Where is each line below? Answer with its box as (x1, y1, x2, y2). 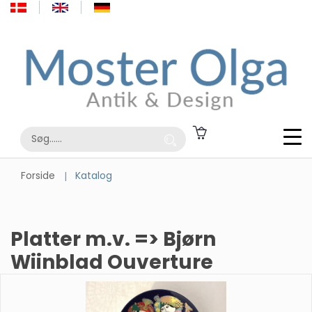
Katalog (75, 168, 112, 182)
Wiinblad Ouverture (10, 248, 213, 276)
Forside (21, 168, 55, 182)
